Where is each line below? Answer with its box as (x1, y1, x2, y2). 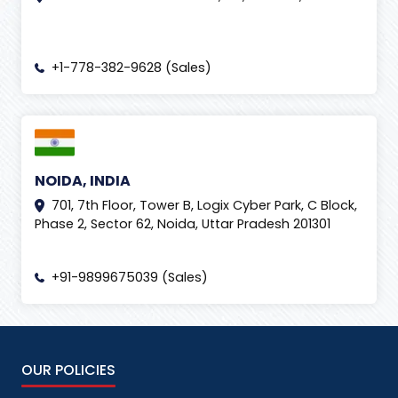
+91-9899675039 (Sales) (51, 267, 208, 286)
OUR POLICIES (21, 359, 115, 380)
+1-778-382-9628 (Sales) (51, 58, 211, 76)
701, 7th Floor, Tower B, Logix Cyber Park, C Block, (51, 195, 357, 214)
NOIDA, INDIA (35, 170, 131, 191)
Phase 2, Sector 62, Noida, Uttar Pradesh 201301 (35, 214, 330, 233)
